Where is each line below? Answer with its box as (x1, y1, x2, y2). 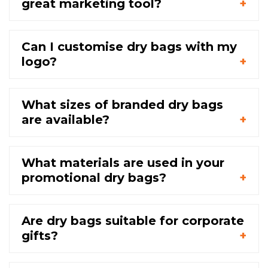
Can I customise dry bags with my (22, 39, 237, 54)
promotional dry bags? (22, 170, 166, 185)
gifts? (22, 229, 58, 243)
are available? (22, 112, 109, 127)
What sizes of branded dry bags (22, 98, 223, 112)
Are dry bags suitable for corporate (22, 214, 244, 229)
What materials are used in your (22, 156, 224, 170)
